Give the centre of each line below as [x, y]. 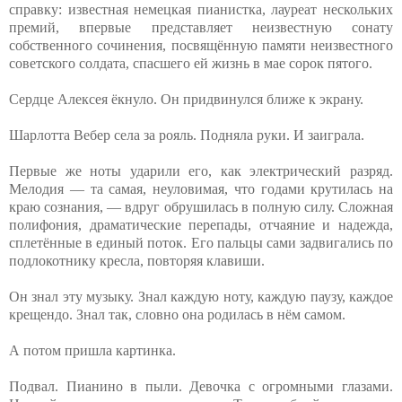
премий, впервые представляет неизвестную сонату [201, 27]
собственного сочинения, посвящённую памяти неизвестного [201, 45]
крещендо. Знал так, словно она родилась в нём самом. [177, 314]
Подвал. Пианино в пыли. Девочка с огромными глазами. [201, 386]
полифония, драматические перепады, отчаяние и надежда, [201, 224]
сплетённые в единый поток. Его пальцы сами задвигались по [201, 242]
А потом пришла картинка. [92, 350]
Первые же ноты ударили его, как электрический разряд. [201, 170]
